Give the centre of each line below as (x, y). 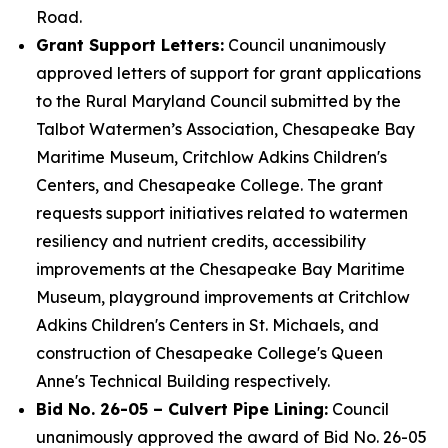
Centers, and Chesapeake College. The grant (209, 185)
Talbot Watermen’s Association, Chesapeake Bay (225, 129)
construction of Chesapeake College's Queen (209, 353)
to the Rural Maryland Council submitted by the (218, 101)
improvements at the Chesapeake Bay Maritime (220, 269)
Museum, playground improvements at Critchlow (223, 297)
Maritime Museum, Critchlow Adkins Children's (211, 157)
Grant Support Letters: (130, 45)
